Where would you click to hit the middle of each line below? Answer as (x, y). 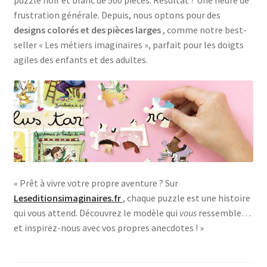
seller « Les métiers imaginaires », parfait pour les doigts (128, 44)
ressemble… (224, 212)
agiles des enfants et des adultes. (80, 59)
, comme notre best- (204, 30)
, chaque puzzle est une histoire (186, 198)
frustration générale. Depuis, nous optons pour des (117, 15)
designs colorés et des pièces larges (88, 30)
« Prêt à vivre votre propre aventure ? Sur (96, 183)
